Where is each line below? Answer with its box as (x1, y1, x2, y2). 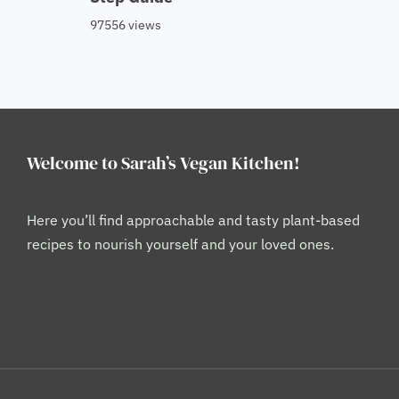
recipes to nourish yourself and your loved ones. (27, 235, 334, 254)
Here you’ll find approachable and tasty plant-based (27, 211, 360, 230)
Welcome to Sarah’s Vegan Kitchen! (27, 151, 300, 176)
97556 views (90, 17, 161, 34)
